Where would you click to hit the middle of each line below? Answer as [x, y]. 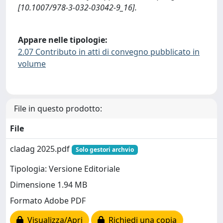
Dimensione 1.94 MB [49, 185]
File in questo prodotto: [58, 108]
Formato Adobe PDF [48, 201]
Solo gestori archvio [105, 149]
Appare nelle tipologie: [63, 40]
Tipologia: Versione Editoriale [65, 169]
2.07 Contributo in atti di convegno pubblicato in [109, 52]
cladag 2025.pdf [41, 149]
